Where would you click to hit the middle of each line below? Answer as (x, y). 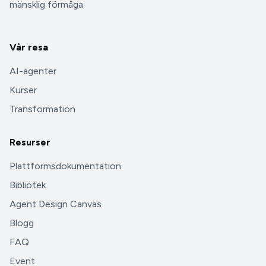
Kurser (23, 90)
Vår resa (29, 47)
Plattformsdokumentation (65, 166)
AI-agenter (33, 71)
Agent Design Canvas (56, 204)
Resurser (30, 142)
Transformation (42, 109)
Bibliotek (28, 185)
